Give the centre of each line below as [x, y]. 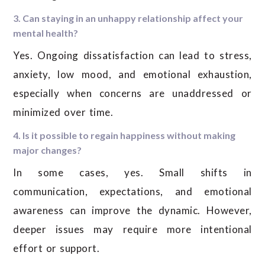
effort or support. [56, 248]
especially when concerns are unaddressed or [132, 93]
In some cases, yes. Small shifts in [132, 173]
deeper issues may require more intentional [132, 230]
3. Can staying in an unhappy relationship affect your [128, 18]
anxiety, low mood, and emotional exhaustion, [132, 75]
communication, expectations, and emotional [132, 192]
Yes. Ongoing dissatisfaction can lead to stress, [132, 56]
